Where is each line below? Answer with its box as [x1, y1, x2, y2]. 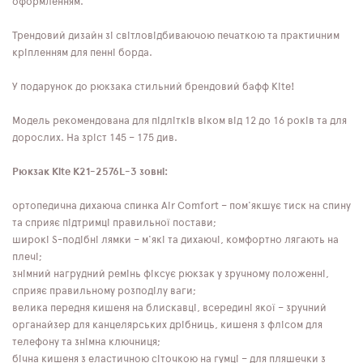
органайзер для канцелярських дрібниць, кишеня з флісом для [12, 319, 322, 331]
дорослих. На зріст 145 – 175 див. [12, 132, 177, 143]
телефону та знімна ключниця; [12, 336, 160, 348]
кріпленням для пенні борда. [12, 47, 152, 58]
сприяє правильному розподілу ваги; [12, 285, 196, 297]
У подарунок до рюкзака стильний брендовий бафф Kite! [12, 81, 294, 92]
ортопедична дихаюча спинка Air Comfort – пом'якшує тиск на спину [12, 200, 351, 211]
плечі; [12, 251, 42, 263]
